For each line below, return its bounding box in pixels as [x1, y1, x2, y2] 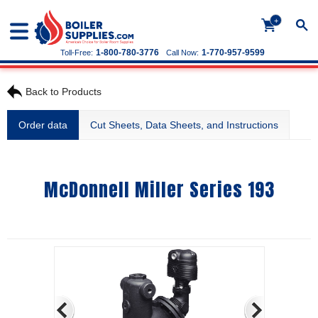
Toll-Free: [60, 48, 93, 57]
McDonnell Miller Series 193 [43, 175, 275, 204]
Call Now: [166, 48, 199, 57]
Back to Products [26, 86, 102, 97]
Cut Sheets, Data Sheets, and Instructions [90, 119, 278, 131]
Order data [18, 119, 67, 131]
